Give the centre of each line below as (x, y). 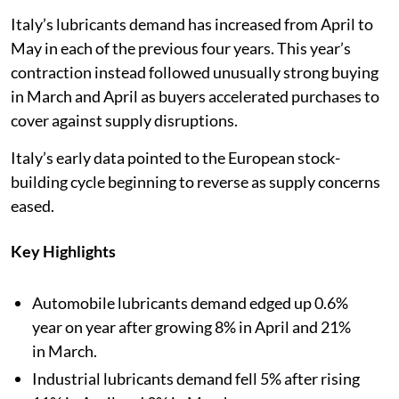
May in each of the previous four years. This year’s (181, 49)
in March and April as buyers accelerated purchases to (195, 97)
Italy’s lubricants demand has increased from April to (192, 24)
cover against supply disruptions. (124, 121)
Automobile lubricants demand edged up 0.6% (190, 303)
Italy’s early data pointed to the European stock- (175, 158)
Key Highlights (63, 252)
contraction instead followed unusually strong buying (195, 73)
